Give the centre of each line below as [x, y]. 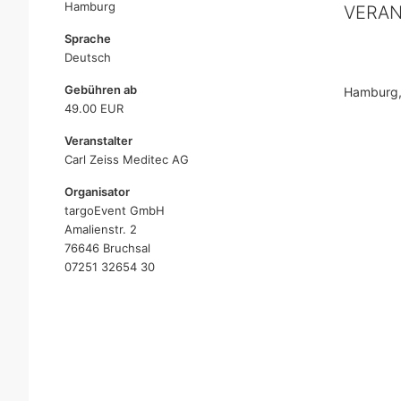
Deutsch [88, 57]
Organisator [97, 192]
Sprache [88, 38]
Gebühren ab [101, 90]
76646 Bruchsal [107, 248]
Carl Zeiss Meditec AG [127, 159]
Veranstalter [98, 141]
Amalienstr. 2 [101, 229]
